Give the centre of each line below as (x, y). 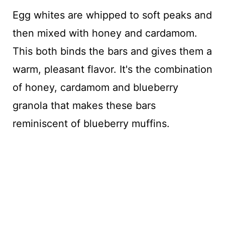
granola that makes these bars (84, 105)
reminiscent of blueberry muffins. (91, 124)
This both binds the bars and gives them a (112, 51)
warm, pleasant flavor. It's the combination (112, 69)
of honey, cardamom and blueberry (95, 87)
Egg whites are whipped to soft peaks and (112, 15)
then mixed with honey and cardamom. (105, 33)
